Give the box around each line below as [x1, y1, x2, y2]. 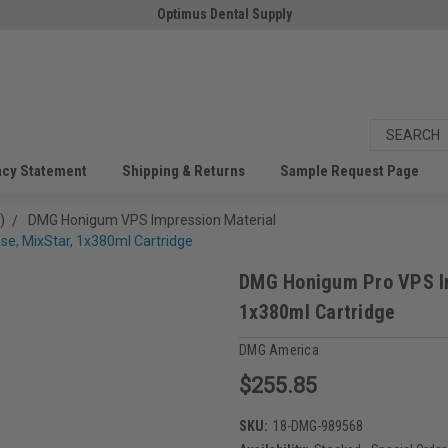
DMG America [239, 341, 319, 358]
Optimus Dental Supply [156, 6, 292, 22]
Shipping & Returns [121, 162, 245, 180]
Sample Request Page [279, 162, 419, 180]
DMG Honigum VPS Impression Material [28, 212, 276, 228]
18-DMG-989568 [272, 417, 363, 434]
